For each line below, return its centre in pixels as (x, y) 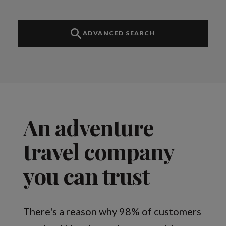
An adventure (89, 127)
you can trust (87, 175)
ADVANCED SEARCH (119, 33)
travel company (99, 151)
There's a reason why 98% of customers (112, 211)
